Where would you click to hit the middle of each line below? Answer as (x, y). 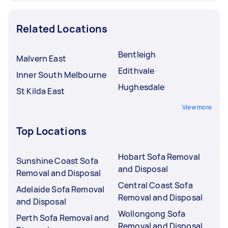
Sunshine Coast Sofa (57, 161)
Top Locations (51, 131)
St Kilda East (40, 91)
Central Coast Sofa (155, 185)
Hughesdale (141, 87)
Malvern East (41, 58)
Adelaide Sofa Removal (61, 189)
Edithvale (136, 70)
